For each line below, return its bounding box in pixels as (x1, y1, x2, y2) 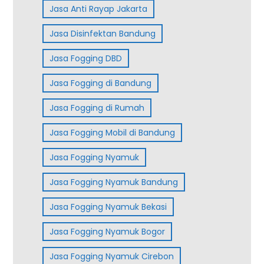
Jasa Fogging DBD (49, 52, 123, 65)
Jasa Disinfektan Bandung (49, 28, 156, 40)
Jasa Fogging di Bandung (49, 77, 152, 90)
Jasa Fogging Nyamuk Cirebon (49, 250, 174, 263)
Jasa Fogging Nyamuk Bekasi (49, 201, 167, 213)
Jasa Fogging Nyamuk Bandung (49, 176, 179, 189)
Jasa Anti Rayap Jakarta (49, 3, 148, 15)
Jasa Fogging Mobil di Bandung (49, 127, 176, 139)
